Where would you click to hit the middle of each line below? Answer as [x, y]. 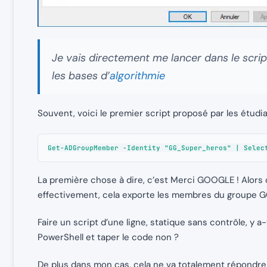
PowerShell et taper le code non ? [108, 237]
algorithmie [137, 76]
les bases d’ [81, 76]
